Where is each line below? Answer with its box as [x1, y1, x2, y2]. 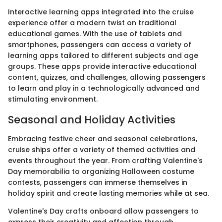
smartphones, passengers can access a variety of [8, 40, 191, 50]
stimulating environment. [8, 94, 98, 104]
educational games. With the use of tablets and [8, 29, 182, 39]
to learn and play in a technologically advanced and [8, 83, 200, 93]
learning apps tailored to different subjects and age [8, 51, 198, 60]
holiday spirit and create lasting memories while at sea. [8, 188, 209, 198]
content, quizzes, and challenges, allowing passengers [8, 72, 206, 82]
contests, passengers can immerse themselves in [8, 177, 187, 187]
